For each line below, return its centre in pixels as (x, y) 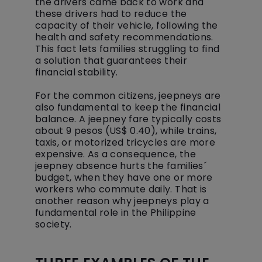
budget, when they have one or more (124, 177)
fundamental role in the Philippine (116, 213)
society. (54, 224)
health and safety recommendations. (124, 37)
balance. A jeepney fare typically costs (128, 119)
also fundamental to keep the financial (128, 107)
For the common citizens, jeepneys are (128, 96)
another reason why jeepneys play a (122, 201)
